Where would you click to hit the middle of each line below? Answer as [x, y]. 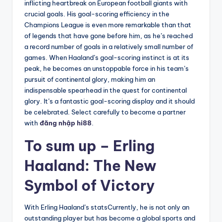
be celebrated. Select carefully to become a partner [105, 112]
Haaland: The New [90, 166]
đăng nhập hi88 [66, 123]
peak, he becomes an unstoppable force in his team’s [107, 68]
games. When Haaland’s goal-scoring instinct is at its [107, 57]
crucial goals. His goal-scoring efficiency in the [97, 14]
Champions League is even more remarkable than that [108, 25]
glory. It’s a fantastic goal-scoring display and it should [110, 101]
